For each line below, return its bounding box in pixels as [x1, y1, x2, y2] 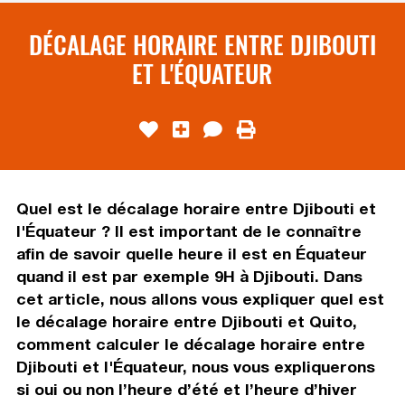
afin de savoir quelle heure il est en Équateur [15, 243, 367, 263]
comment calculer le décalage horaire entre [15, 334, 365, 353]
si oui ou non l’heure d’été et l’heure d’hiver [15, 379, 357, 399]
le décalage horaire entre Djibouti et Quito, [15, 311, 357, 331]
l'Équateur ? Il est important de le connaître [15, 221, 362, 240]
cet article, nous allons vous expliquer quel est [15, 288, 384, 308]
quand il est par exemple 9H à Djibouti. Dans [15, 266, 363, 286]
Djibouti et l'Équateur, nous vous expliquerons [15, 356, 375, 376]
